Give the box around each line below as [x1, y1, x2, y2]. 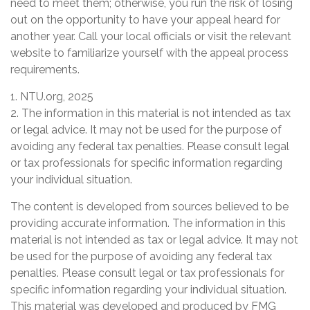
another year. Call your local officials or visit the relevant [10, 30, 291, 44]
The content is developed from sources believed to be [10, 200, 289, 214]
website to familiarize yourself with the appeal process [10, 46, 289, 60]
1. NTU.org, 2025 [10, 90, 93, 104]
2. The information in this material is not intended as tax [10, 107, 291, 120]
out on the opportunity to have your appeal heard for [10, 13, 280, 27]
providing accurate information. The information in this [10, 217, 286, 230]
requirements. [10, 63, 80, 77]
